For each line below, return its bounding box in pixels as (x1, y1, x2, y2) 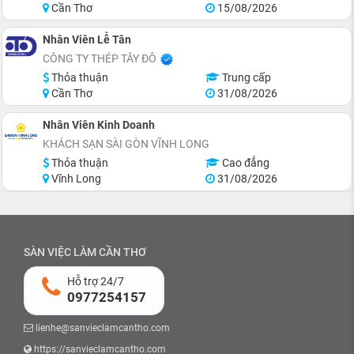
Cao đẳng (219, 156, 269, 169)
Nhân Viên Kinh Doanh (43, 119, 155, 131)
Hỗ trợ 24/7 (67, 275, 124, 288)
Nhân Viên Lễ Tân (43, 33, 131, 46)
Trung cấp (219, 71, 271, 84)
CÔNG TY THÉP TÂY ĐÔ (43, 52, 156, 65)
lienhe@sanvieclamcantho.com (33, 322, 170, 333)
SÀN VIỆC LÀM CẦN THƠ (24, 246, 146, 258)
